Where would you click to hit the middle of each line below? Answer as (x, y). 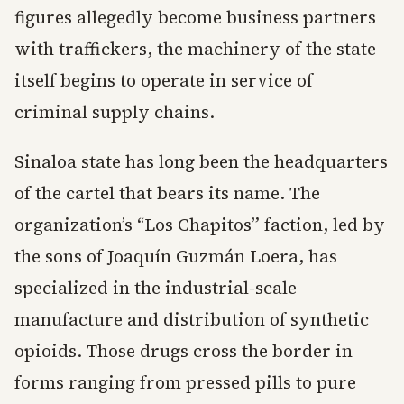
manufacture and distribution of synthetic (192, 320)
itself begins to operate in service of (164, 81)
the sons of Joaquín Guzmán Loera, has (176, 257)
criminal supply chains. (115, 112)
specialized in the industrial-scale (156, 288)
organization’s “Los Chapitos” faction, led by (200, 225)
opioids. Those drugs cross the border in (184, 351)
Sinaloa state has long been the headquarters (201, 162)
